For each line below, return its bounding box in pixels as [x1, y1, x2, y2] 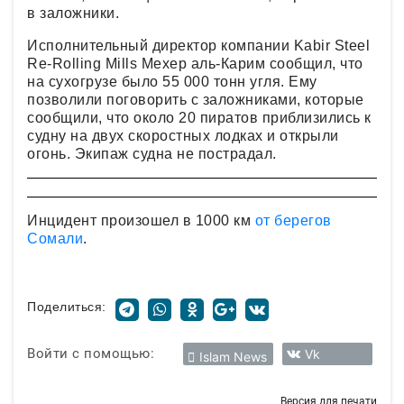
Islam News [199, 348, 267, 364]
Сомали [27, 230, 83, 246]
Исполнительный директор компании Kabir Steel [27, 37, 370, 53]
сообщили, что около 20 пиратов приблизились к [27, 109, 372, 125]
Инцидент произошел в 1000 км [27, 212, 255, 228]
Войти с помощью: [27, 345, 154, 363]
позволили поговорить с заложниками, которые [27, 91, 364, 107]
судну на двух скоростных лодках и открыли [27, 127, 339, 143]
